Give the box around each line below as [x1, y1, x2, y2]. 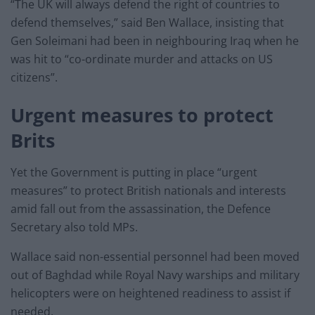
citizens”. [11, 70, 58, 86]
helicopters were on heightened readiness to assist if [11, 285, 290, 301]
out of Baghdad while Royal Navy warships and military [11, 266, 300, 283]
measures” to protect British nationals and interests [11, 182, 286, 198]
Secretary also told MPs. [11, 219, 138, 235]
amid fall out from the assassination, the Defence [11, 200, 271, 217]
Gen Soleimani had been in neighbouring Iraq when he [11, 33, 299, 49]
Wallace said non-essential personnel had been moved [11, 248, 300, 264]
